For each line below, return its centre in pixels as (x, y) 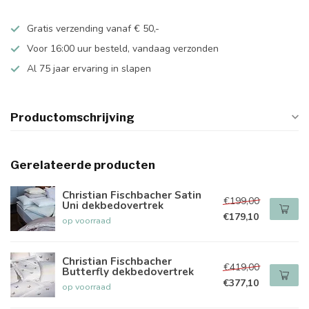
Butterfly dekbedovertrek (128, 271)
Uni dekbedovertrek (113, 205)
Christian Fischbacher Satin (132, 195)
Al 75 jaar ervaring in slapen (89, 69)
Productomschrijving (72, 117)
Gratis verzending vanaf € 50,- (93, 29)
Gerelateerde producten (83, 165)
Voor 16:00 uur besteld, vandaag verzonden (123, 49)
